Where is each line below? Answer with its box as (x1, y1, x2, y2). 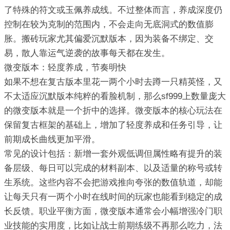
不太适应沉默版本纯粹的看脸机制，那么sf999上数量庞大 (4, 91, 226, 102)
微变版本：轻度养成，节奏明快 (4, 63, 126, 73)
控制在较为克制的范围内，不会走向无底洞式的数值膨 (4, 20, 214, 30)
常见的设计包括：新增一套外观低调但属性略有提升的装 (4, 149, 222, 159)
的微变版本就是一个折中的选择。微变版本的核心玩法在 (4, 106, 222, 116)
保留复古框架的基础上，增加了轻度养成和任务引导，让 (4, 120, 222, 130)
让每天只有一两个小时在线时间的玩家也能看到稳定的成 (4, 192, 222, 202)
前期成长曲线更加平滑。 (4, 135, 100, 145)
